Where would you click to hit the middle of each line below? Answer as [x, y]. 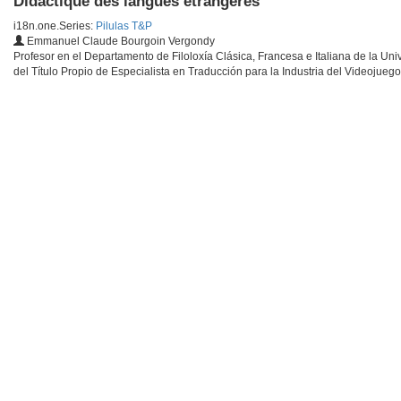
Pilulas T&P [124, 26]
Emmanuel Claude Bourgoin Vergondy [119, 42]
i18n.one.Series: [55, 26]
